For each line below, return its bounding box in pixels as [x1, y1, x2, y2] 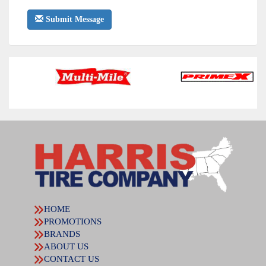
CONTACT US [44, 254, 99, 264]
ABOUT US [44, 242, 88, 251]
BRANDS [44, 229, 80, 239]
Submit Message [43, 15, 104, 24]
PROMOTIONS [44, 217, 102, 226]
